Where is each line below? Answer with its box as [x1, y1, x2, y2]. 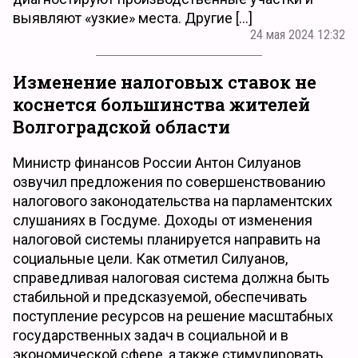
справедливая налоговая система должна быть [13, 268, 329, 286]
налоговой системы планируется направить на [13, 230, 320, 248]
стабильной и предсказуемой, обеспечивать [13, 288, 307, 305]
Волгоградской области [13, 115, 230, 139]
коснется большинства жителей [13, 93, 310, 117]
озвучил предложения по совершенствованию [13, 173, 325, 190]
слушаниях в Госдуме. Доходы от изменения [13, 211, 312, 229]
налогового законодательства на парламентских [13, 192, 332, 209]
